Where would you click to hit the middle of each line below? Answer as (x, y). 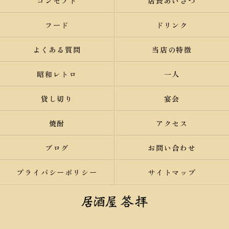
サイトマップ (172, 172)
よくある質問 (57, 50)
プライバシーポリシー (57, 172)
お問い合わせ (172, 148)
